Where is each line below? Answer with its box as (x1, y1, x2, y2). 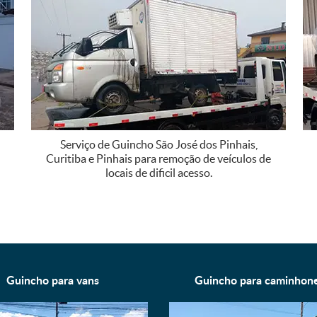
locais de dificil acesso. (105, 166, 212, 179)
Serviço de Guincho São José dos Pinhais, (59, 137, 258, 151)
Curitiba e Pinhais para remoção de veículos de (46, 151, 271, 165)
